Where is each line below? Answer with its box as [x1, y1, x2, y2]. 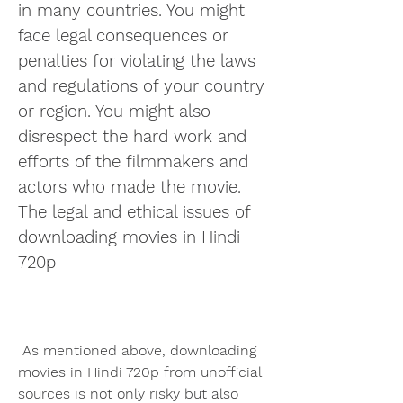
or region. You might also [18, 101, 210, 121]
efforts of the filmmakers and [18, 151, 248, 172]
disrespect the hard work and [18, 126, 246, 147]
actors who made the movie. [18, 176, 241, 197]
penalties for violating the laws [18, 50, 255, 71]
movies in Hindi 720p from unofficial [18, 363, 261, 381]
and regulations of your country [18, 76, 264, 96]
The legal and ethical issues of [18, 201, 250, 222]
